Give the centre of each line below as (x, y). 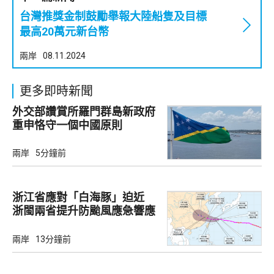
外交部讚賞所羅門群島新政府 (84, 112)
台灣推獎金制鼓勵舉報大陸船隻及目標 (119, 17)
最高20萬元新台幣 (64, 32)
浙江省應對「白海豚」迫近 (84, 198)
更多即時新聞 (56, 91)
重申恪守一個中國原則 (67, 125)
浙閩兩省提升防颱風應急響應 (84, 211)
